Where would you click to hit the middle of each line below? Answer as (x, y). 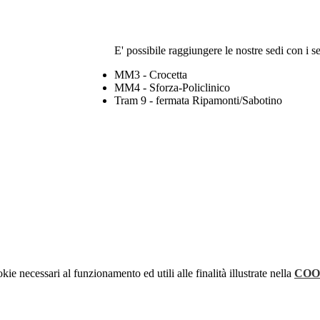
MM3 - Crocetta (151, 75)
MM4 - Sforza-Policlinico (172, 88)
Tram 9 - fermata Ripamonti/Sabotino (198, 101)
